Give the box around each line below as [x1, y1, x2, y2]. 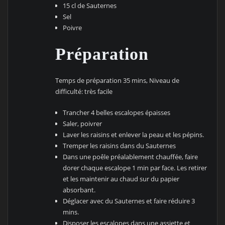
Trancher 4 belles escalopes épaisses [62, 107, 172, 117]
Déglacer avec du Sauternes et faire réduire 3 [62, 196, 195, 205]
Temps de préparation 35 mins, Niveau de [55, 75, 180, 85]
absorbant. [62, 185, 95, 194]
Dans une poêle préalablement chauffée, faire [62, 152, 198, 161]
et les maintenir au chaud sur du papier [62, 174, 179, 183]
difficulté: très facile [55, 86, 113, 96]
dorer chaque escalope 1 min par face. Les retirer [62, 163, 207, 172]
